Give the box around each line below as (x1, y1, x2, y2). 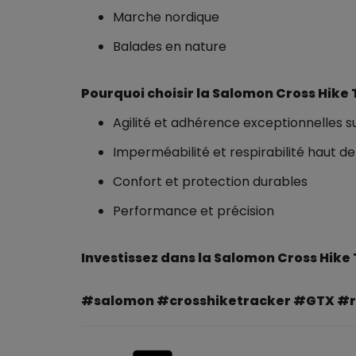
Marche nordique (113, 8, 219, 26)
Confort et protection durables (113, 172, 308, 191)
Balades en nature (113, 37, 226, 56)
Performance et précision (113, 202, 274, 220)
